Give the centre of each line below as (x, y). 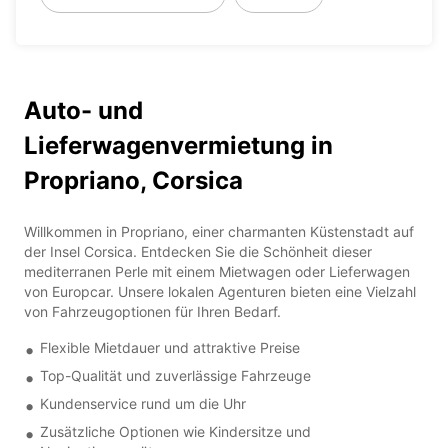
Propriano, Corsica (133, 180)
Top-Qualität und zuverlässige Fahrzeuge (175, 375)
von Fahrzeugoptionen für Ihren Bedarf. (152, 311)
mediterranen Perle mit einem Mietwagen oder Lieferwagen (217, 271)
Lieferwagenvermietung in (178, 145)
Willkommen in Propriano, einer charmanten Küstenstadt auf (219, 231)
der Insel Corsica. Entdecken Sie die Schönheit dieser (198, 251)
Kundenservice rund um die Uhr (143, 403)
